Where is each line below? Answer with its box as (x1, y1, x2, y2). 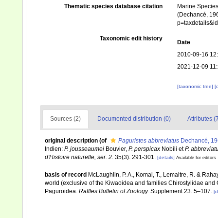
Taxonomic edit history (99, 35, 163, 42)
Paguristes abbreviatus (118, 137, 179, 145)
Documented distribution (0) (97, 115, 171, 123)
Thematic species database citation (64, 3, 163, 10)
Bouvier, (104, 145, 128, 153)
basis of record (45, 171, 87, 178)
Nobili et (160, 145, 185, 153)
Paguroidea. (45, 187, 79, 195)
